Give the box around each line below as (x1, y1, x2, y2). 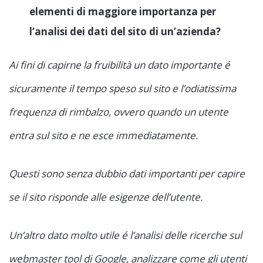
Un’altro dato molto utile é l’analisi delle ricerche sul (9, 228, 242, 242)
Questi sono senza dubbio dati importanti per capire (9, 167, 245, 181)
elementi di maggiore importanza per (29, 5, 216, 19)
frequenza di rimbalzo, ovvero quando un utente (9, 105, 228, 119)
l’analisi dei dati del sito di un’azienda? (29, 25, 221, 39)
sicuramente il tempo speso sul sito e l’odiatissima (9, 82, 236, 96)
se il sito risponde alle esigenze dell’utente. (9, 190, 203, 204)
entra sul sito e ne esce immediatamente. (9, 129, 198, 143)
